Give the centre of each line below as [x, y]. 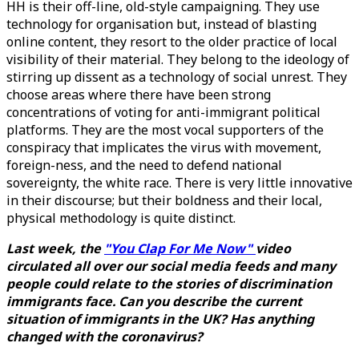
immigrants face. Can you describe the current [154, 301]
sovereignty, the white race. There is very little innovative [179, 183]
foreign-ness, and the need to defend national [144, 165]
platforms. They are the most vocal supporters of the [165, 130]
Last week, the [55, 248]
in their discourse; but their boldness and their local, [164, 200]
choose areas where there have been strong [139, 95]
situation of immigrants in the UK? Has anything [160, 319]
